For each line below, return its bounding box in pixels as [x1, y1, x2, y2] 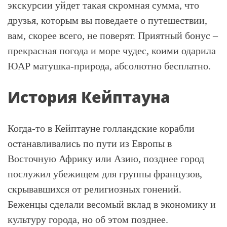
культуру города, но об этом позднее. [8, 214, 168, 225]
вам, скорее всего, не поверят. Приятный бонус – [8, 30, 218, 41]
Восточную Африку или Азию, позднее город [8, 153, 204, 164]
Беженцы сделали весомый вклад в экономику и [8, 199, 216, 210]
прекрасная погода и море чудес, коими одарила [8, 45, 216, 56]
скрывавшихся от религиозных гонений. [8, 183, 181, 195]
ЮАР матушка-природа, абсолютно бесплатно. [8, 60, 211, 71]
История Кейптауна [8, 87, 170, 107]
